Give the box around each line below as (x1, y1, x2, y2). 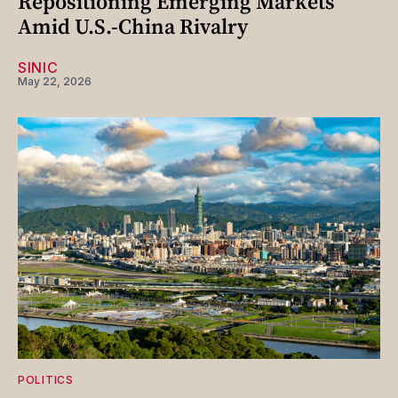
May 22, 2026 (18, 75, 92, 89)
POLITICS (18, 373, 74, 387)
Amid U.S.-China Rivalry (18, 12, 248, 42)
